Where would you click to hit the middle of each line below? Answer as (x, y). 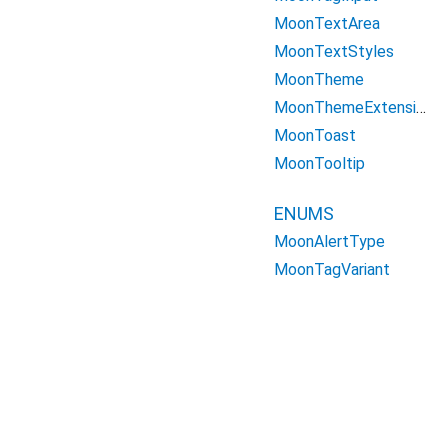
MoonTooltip (319, 163)
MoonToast (315, 135)
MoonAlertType (329, 241)
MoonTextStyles (334, 51)
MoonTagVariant (332, 269)
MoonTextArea (327, 23)
